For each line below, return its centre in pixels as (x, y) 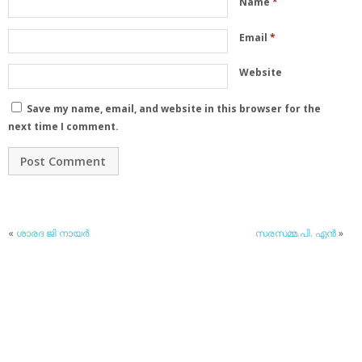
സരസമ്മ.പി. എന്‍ (296, 234)
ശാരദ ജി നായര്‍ (53, 234)
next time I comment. (63, 127)
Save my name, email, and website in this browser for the (174, 109)
